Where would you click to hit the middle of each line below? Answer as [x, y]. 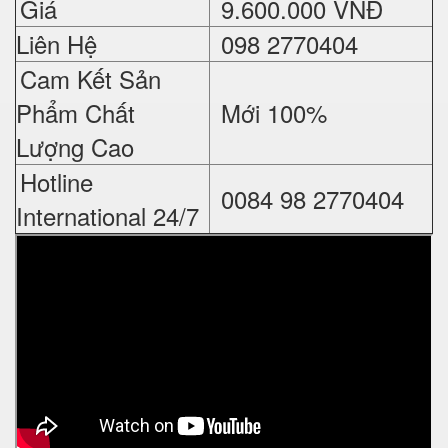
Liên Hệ [56, 43]
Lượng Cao [75, 146]
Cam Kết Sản [90, 78]
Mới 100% [270, 112]
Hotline [56, 181]
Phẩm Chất [75, 112]
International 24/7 [107, 215]
